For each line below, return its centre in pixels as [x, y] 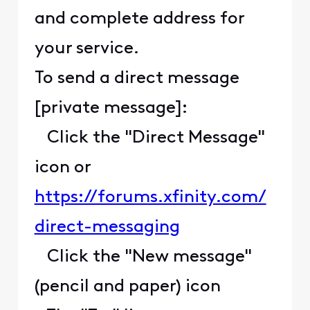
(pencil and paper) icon [127, 287]
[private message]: [111, 109]
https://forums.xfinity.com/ [150, 198]
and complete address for [139, 19]
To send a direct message [137, 79]
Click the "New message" [143, 257]
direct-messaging [107, 228]
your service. [89, 49]
